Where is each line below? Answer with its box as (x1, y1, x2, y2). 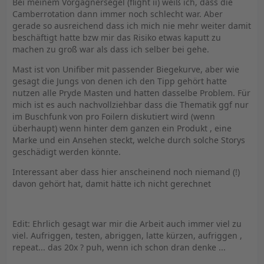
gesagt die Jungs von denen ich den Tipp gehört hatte (12, 75, 227, 87)
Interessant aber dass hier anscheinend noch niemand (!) (12, 166, 240, 177)
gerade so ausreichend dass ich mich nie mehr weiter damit (12, 20, 251, 31)
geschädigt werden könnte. (12, 146, 121, 157)
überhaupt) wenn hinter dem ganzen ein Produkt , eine (12, 123, 232, 134)
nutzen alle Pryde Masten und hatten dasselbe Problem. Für (12, 87, 250, 98)
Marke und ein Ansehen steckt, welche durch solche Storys (12, 134, 245, 146)
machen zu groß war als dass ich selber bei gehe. (12, 44, 209, 55)
